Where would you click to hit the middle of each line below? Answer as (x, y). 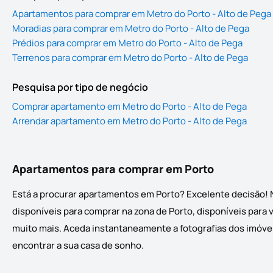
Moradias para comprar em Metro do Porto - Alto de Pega (131, 29)
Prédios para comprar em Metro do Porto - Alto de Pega (127, 43)
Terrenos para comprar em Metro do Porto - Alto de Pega (130, 58)
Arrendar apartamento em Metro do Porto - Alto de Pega (129, 121)
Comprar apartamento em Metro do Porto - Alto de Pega (129, 107)
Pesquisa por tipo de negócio (80, 87)
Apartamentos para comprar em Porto (113, 169)
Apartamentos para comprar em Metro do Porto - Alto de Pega (142, 14)
